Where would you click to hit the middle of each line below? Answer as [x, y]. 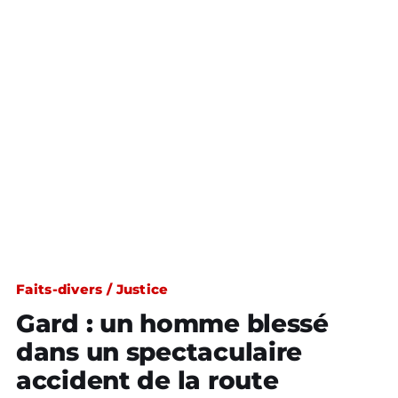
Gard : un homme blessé [172, 323]
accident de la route [147, 380]
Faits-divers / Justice [92, 289]
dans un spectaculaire [159, 352]
